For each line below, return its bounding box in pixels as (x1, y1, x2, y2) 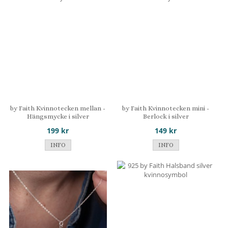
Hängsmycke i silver (26, 112, 89, 120)
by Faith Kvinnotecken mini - (122, 104, 210, 112)
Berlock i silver (142, 112, 189, 120)
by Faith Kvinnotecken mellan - (10, 104, 106, 112)
